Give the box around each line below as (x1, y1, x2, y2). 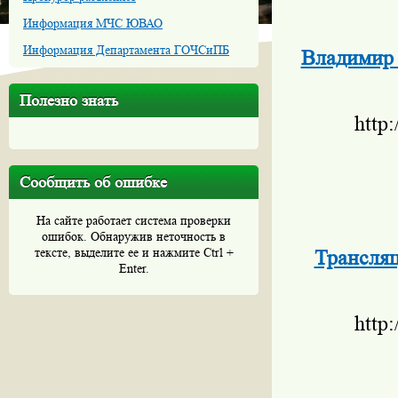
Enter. (118, 261, 149, 275)
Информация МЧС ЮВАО (23, 16, 163, 30)
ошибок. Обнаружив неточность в (42, 229, 226, 243)
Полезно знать (20, 92, 118, 109)
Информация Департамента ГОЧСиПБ (23, 43, 229, 57)
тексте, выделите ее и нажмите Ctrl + (34, 245, 234, 259)
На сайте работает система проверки (36, 213, 231, 227)
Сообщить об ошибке (20, 173, 167, 191)
